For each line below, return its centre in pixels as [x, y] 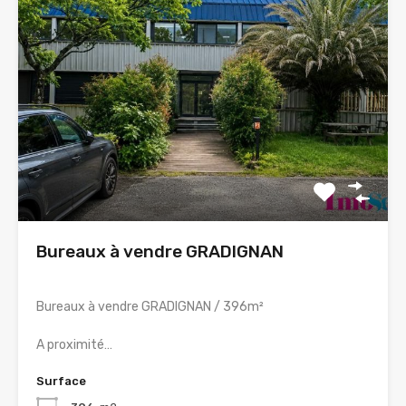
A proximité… [74, 345]
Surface [61, 382]
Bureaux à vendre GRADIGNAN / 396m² [150, 307]
